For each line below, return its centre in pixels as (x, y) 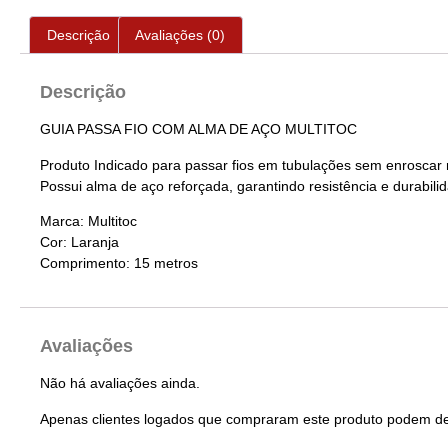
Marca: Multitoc (88, 221)
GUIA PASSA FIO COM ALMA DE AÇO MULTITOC (198, 129)
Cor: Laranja (79, 242)
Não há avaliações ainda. (120, 383)
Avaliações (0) (180, 35)
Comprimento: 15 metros (119, 263)
